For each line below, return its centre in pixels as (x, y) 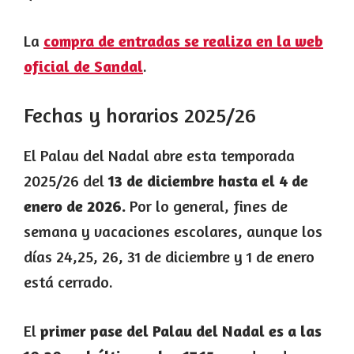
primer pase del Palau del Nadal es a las (181, 331)
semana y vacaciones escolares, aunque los (173, 232)
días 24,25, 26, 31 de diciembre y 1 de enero (169, 257)
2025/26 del (66, 181)
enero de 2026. (75, 206)
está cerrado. (68, 282)
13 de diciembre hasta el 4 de (208, 181)
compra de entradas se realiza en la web (183, 41)
